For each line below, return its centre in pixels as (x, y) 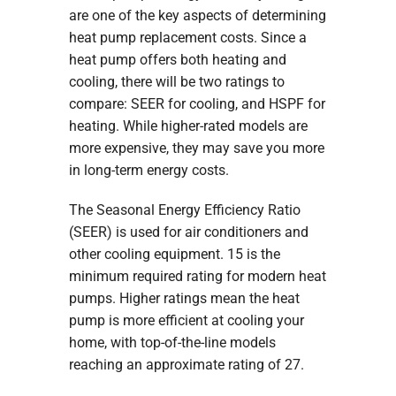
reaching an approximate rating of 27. (186, 364)
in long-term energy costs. (148, 170)
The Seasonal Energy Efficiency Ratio (184, 209)
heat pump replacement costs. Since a (187, 37)
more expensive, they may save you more (196, 148)
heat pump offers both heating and (177, 59)
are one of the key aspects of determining (197, 15)
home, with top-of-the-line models (172, 342)
